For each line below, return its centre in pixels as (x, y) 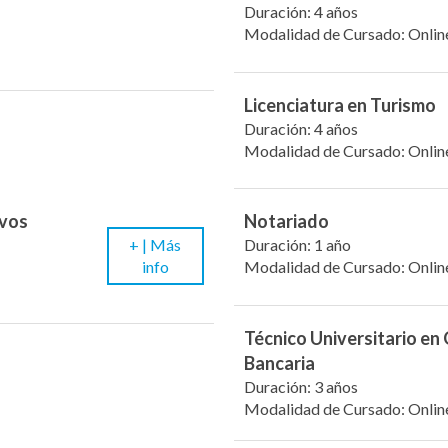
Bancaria (279, 362)
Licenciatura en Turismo (340, 104)
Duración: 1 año (297, 245)
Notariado (286, 221)
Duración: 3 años (301, 386)
